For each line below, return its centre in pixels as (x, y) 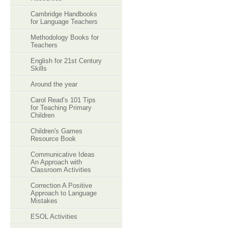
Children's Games (56, 131)
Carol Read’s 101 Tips (63, 100)
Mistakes (44, 201)
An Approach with (56, 162)
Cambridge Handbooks (64, 14)
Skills (39, 68)
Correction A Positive (61, 186)
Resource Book (53, 139)
